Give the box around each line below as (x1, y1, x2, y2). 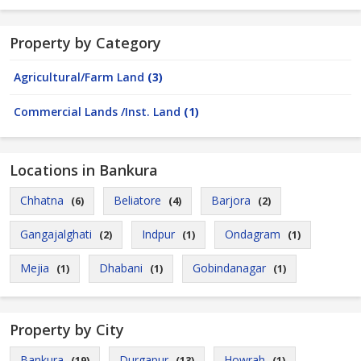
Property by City (10, 320, 124, 339)
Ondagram (225, 226, 280, 242)
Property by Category (10, 33, 161, 52)
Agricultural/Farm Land (14, 69, 147, 85)
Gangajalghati (20, 226, 92, 242)
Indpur (142, 226, 175, 242)
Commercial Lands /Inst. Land (14, 104, 184, 119)
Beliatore (114, 193, 161, 208)
